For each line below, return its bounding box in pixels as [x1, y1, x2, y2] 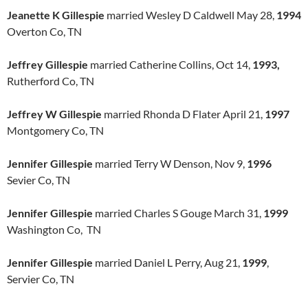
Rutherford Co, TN [7, 74, 94, 87]
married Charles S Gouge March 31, [93, 206, 263, 219]
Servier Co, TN [7, 272, 74, 285]
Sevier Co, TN [7, 173, 70, 186]
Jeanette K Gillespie [7, 8, 104, 21]
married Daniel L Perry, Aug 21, [93, 256, 242, 269]
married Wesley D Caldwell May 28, [104, 8, 276, 21]
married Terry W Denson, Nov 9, [93, 157, 247, 170]
